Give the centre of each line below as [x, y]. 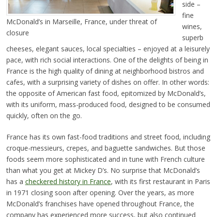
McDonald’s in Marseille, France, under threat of [81, 21]
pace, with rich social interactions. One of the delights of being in [107, 60]
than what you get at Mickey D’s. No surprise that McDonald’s [103, 170]
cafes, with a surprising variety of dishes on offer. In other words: [108, 82]
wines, [192, 26]
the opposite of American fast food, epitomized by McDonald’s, [106, 93]
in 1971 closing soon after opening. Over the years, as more [100, 192]
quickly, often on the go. [45, 115]
